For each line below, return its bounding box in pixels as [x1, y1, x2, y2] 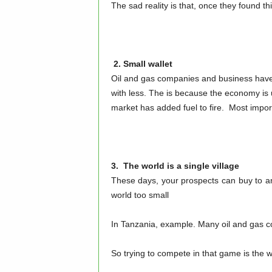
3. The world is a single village [110, 161, 239, 171]
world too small [110, 190, 169, 200]
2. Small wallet [110, 59, 172, 69]
